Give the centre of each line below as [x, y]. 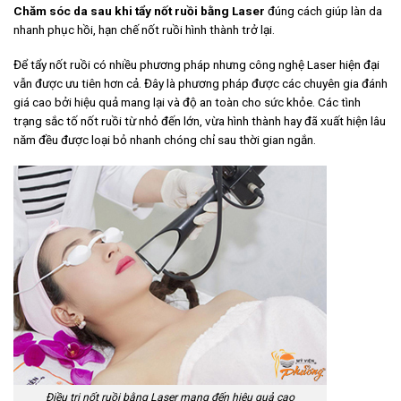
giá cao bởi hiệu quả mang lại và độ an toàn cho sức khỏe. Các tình [187, 102]
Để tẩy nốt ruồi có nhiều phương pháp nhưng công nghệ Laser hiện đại [196, 65]
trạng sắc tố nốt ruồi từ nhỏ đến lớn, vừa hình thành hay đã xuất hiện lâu [200, 121]
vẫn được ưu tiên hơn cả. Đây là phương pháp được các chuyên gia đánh [200, 84]
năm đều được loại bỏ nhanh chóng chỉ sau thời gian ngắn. [165, 140]
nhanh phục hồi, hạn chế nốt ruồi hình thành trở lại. [144, 30]
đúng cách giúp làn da [324, 11]
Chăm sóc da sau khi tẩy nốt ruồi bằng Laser [139, 11]
